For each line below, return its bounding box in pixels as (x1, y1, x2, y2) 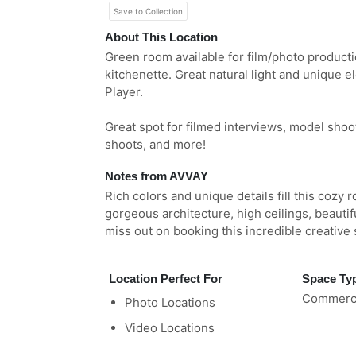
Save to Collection (114, 6, 183, 17)
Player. (105, 84, 143, 99)
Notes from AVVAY (105, 169, 208, 183)
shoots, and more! (105, 137, 206, 152)
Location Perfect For (109, 272, 222, 285)
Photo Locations (125, 295, 215, 310)
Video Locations (125, 320, 215, 335)
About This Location (105, 30, 218, 44)
